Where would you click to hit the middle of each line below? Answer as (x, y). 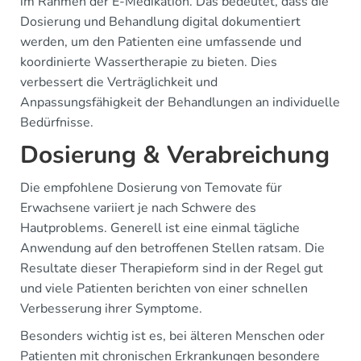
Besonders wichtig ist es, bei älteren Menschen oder (172, 336)
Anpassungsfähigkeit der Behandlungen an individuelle (180, 103)
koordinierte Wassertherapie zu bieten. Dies (149, 62)
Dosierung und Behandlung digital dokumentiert (160, 22)
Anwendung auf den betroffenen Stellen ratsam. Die (172, 249)
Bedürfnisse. (57, 123)
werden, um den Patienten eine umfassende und (161, 42)
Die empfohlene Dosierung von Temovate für (151, 188)
